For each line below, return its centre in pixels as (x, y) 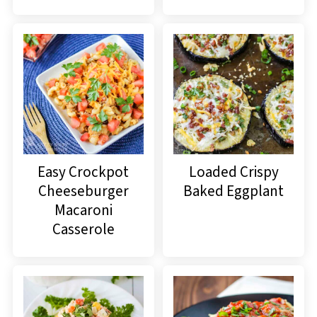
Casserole (83, 229)
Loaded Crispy (234, 172)
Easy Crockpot (83, 172)
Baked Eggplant (234, 191)
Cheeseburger (83, 191)
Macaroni (83, 210)
